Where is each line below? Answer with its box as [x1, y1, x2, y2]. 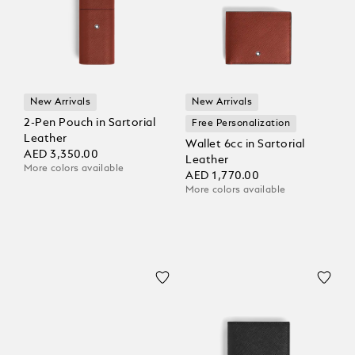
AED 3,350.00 [24, 149, 99, 161]
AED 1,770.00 [185, 170, 260, 182]
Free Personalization [192, 119, 291, 129]
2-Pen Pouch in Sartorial [24, 117, 155, 129]
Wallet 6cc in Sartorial [185, 139, 305, 151]
